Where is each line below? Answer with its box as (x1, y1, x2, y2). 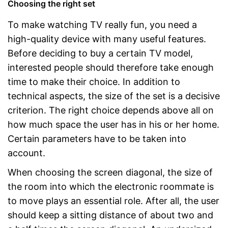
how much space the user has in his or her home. (8, 119, 219, 130)
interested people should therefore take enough (8, 62, 214, 73)
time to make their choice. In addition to (8, 76, 180, 87)
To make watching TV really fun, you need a (8, 19, 197, 30)
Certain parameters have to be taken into (8, 133, 186, 144)
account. (8, 148, 45, 158)
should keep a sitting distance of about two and (8, 210, 213, 220)
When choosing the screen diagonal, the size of (8, 167, 213, 178)
